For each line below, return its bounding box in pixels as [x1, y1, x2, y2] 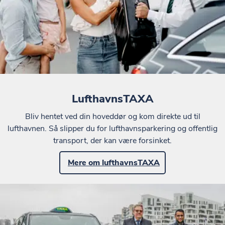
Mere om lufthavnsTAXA [68, 157, 160, 168]
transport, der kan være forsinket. [53, 135, 172, 146]
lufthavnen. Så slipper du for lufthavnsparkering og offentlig [8, 123, 217, 134]
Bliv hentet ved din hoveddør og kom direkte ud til [25, 110, 200, 122]
